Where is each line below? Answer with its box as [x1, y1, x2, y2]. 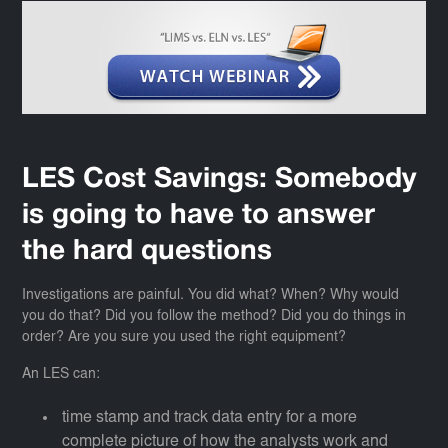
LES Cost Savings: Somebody [22, 167, 418, 194]
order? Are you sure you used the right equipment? [22, 331, 347, 346]
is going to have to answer [22, 203, 376, 230]
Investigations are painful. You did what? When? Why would [22, 289, 400, 304]
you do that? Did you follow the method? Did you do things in [22, 310, 407, 325]
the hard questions [22, 239, 273, 266]
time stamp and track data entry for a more [62, 410, 358, 427]
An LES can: [22, 368, 101, 383]
